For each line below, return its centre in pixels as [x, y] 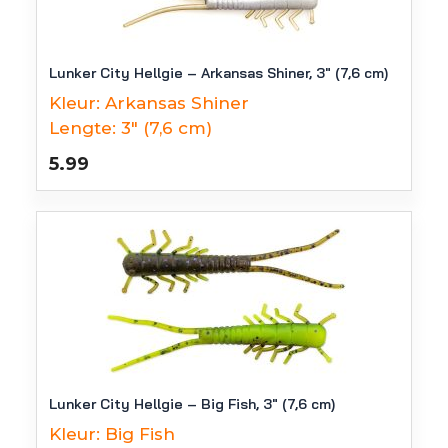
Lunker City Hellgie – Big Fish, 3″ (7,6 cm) [192, 404]
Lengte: [82, 128]
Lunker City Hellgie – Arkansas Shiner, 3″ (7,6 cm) [218, 73]
